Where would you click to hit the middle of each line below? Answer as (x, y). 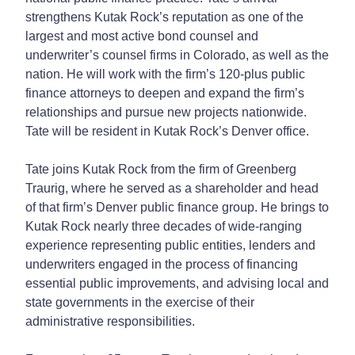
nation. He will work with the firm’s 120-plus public (165, 74)
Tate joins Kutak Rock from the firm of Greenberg (161, 169)
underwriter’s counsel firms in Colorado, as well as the (177, 55)
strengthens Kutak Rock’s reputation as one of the (164, 17)
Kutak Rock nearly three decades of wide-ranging (164, 226)
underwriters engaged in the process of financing (162, 264)
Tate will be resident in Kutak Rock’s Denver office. (167, 131)
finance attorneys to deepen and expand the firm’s (165, 93)
